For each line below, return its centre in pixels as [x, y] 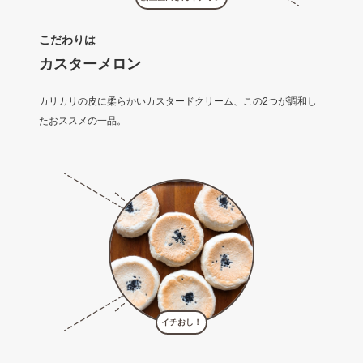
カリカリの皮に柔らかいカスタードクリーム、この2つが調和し [177, 102]
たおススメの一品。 [82, 121]
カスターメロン [90, 64]
